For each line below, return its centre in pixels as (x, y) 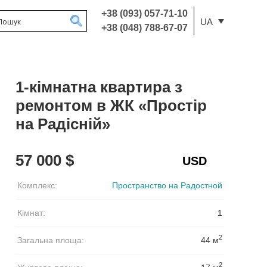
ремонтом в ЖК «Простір (111, 105)
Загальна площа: (51, 240)
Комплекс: (37, 185)
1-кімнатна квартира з (99, 87)
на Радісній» (63, 124)
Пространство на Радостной (167, 185)
